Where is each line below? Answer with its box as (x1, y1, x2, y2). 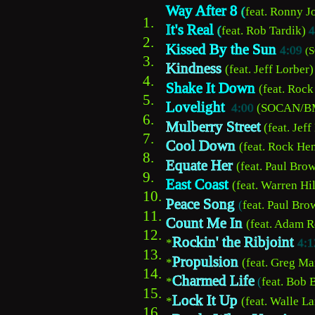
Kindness (166, 60, 221, 77)
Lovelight (166, 98, 225, 116)
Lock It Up (172, 291, 238, 309)
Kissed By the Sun (166, 40, 280, 58)
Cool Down (166, 137, 236, 155)
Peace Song (166, 195, 235, 212)
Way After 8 (166, 1, 241, 19)
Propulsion (172, 252, 238, 270)
